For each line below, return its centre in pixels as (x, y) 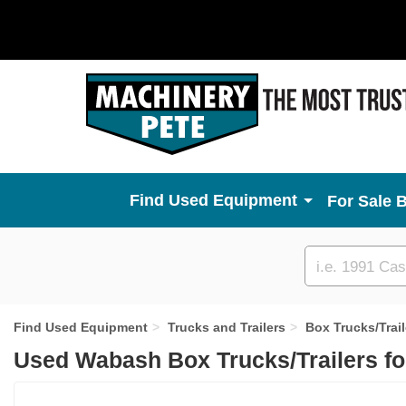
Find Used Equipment (81, 327)
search (338, 285)
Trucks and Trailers (227, 327)
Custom (342, 265)
